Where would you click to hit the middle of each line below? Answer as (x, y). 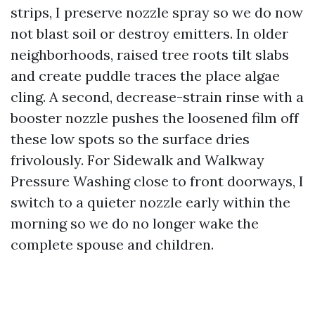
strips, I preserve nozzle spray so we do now (157, 12)
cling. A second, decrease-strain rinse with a (157, 97)
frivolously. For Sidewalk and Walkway (137, 160)
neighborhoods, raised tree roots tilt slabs (150, 54)
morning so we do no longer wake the (135, 223)
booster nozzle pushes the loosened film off (155, 118)
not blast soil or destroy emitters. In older (149, 33)
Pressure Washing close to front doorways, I (157, 181)
